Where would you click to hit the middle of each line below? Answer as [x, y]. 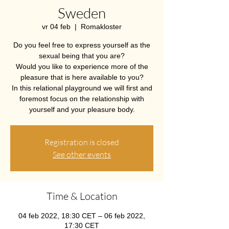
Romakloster [101, 27]
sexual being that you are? [82, 56]
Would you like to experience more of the [82, 66]
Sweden [82, 13]
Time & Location [82, 196]
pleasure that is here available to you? [82, 77]
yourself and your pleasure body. [82, 109]
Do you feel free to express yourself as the [82, 45]
